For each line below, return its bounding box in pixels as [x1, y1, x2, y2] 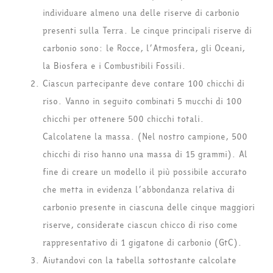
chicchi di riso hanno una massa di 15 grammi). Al [43, 148, 247, 161]
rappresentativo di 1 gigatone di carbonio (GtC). [43, 236, 242, 250]
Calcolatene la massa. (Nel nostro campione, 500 [43, 130, 247, 144]
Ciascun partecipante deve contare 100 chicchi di [43, 77, 244, 91]
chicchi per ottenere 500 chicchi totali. [43, 113, 204, 126]
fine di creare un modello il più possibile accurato [43, 166, 247, 179]
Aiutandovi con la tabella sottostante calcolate [43, 254, 236, 268]
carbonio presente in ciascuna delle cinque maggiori [43, 201, 255, 214]
